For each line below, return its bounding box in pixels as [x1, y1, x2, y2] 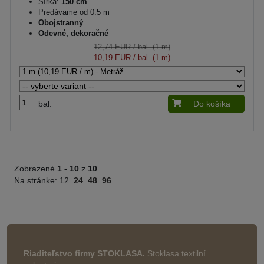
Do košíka [193, 99, 230, 108]
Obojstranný [38, 18, 83, 27]
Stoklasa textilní [145, 249, 206, 258]
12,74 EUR [94, 42, 131, 51]
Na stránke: [14, 176, 60, 185]
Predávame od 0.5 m [38, 8, 110, 16]
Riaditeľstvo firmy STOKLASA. [24, 249, 145, 258]
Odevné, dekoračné [38, 29, 108, 38]
